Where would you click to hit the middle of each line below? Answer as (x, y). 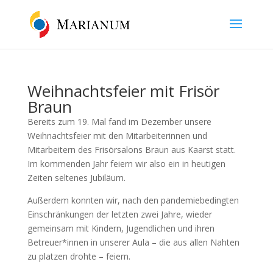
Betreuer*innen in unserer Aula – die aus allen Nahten (133, 242)
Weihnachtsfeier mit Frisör (123, 91)
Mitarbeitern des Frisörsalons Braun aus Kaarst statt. (131, 150)
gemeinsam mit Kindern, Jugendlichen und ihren (121, 228)
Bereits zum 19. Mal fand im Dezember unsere (119, 122)
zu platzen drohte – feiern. (79, 256)
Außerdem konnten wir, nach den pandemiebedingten (133, 200)
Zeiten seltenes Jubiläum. (76, 178)
